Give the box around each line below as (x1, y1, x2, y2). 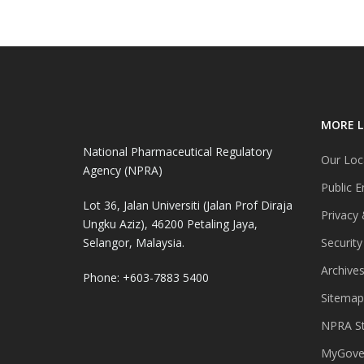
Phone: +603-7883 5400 (83, 270, 209, 286)
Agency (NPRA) (83, 162, 162, 179)
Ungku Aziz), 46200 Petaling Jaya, (83, 216, 258, 232)
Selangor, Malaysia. (83, 235, 184, 251)
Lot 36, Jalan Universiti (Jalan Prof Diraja (83, 197, 292, 214)
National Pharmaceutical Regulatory (83, 144, 272, 160)
